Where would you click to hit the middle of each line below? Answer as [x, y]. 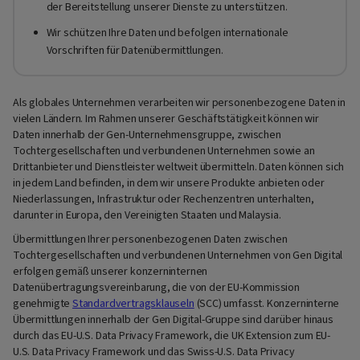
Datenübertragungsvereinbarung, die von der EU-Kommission [156, 288]
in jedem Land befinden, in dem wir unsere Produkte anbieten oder [169, 183]
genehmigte [43, 304]
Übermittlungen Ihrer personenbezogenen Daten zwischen [150, 240]
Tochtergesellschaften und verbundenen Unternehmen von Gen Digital [178, 256]
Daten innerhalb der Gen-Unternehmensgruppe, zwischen [147, 135]
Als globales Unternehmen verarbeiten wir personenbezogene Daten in [180, 102]
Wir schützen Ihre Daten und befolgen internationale [167, 33]
